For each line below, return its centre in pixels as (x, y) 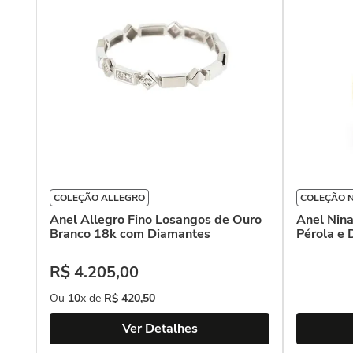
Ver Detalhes (160, 329)
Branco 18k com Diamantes (130, 234)
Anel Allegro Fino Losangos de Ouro (156, 220)
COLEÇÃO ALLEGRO (99, 198)
